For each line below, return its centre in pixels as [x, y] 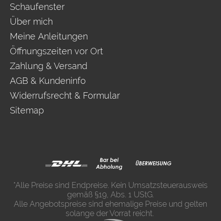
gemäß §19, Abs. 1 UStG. [110, 195]
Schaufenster [37, 7]
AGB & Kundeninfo [48, 81]
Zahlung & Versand [49, 66]
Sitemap [27, 110]
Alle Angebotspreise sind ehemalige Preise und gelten [110, 204]
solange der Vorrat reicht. [110, 214]
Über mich [31, 22]
